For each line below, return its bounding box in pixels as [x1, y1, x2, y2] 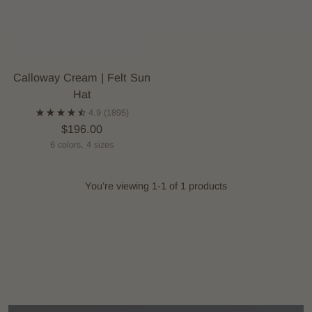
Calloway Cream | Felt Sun [13, 70, 151, 84]
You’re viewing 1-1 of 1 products [85, 180, 227, 192]
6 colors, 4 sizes [50, 139, 114, 150]
